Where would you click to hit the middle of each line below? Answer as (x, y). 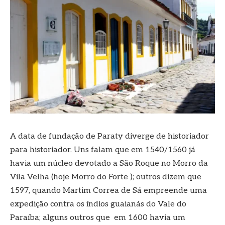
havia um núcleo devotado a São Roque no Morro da (109, 163)
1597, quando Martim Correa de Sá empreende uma (108, 190)
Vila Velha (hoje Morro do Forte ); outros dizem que (106, 177)
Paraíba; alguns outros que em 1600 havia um (98, 217)
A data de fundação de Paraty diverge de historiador (109, 136)
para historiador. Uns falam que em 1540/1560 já (103, 150)
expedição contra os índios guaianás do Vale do (98, 204)
